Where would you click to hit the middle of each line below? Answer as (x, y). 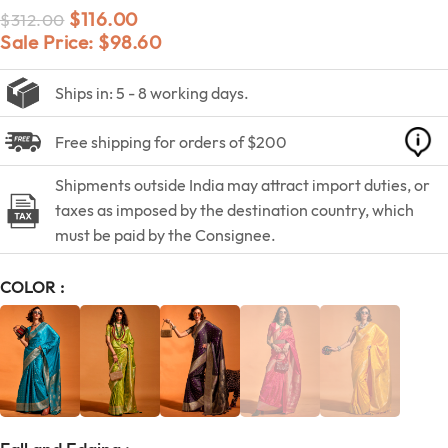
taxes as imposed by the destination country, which (234, 210)
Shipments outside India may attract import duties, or (242, 185)
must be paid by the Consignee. (165, 235)
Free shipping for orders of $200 (171, 141)
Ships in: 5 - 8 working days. (152, 92)
